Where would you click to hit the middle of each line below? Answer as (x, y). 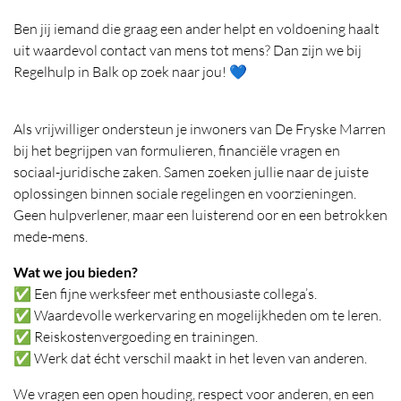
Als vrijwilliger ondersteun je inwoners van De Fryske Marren (200, 128)
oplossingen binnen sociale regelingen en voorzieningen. (185, 193)
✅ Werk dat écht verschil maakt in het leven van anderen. (190, 358)
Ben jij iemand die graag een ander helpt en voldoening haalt (196, 28)
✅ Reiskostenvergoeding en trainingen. (136, 336)
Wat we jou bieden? (76, 271)
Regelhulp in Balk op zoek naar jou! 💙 (130, 71)
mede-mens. (51, 236)
